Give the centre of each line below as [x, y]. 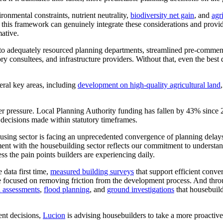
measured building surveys [92, 171]
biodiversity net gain [162, 15]
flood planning [67, 189]
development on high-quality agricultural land [149, 85]
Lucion [54, 215]
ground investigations [141, 189]
